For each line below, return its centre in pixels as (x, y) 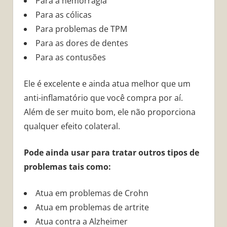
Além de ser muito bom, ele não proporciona (109, 112)
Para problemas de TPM (81, 29)
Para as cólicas (63, 15)
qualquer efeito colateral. (72, 126)
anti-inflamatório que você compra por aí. (103, 98)
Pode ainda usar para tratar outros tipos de (111, 153)
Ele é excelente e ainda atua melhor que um (107, 84)
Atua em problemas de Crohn (92, 193)
